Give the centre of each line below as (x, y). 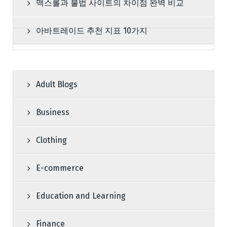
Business (53, 112)
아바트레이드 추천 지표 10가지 (92, 30)
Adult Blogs (57, 84)
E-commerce (60, 168)
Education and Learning (81, 196)
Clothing (51, 140)
